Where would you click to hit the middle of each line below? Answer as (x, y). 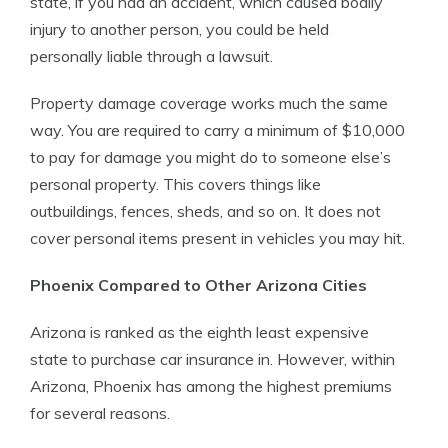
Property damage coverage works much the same (209, 103)
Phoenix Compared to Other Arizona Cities (198, 285)
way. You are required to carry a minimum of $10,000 (217, 130)
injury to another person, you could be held (179, 29)
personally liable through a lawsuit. (151, 56)
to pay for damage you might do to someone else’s (210, 157)
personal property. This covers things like (175, 184)
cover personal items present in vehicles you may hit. (217, 238)
